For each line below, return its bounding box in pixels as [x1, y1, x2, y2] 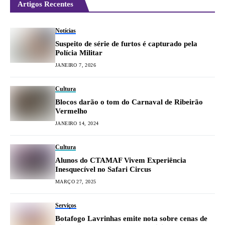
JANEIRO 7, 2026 [55, 62, 96, 68]
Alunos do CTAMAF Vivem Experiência [55, 156, 186, 165]
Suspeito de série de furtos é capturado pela [55, 40, 197, 48]
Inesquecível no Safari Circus [55, 165, 151, 174]
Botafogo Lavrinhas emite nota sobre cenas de [55, 214, 207, 223]
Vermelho [55, 107, 87, 116]
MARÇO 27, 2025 [55, 179, 96, 185]
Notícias [55, 27, 76, 35]
